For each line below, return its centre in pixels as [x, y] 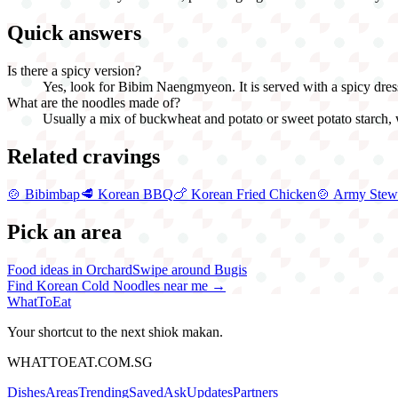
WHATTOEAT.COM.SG [80, 362]
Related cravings [84, 157]
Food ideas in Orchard [70, 269]
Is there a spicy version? [74, 71]
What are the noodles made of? [94, 103]
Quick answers [74, 33]
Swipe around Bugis [190, 269]
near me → [193, 285]
